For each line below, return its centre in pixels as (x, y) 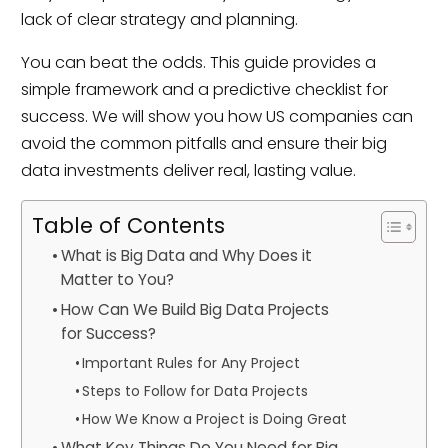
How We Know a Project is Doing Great (215, 419)
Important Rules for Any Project (191, 363)
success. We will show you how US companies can (216, 116)
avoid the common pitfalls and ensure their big (203, 143)
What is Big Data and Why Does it (186, 256)
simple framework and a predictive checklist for (204, 89)
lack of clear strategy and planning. (159, 19)
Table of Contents (128, 226)
